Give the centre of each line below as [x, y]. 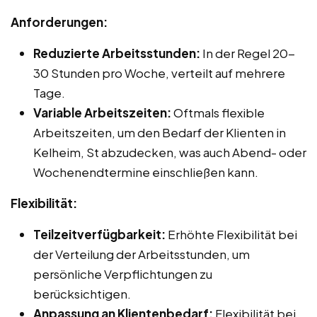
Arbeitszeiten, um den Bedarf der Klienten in [160, 133]
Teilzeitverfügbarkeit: [99, 235]
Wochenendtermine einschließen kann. [146, 172]
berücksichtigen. [82, 294]
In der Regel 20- [248, 53]
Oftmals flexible [218, 113]
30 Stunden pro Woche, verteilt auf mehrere [159, 73]
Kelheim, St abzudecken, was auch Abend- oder [170, 152]
